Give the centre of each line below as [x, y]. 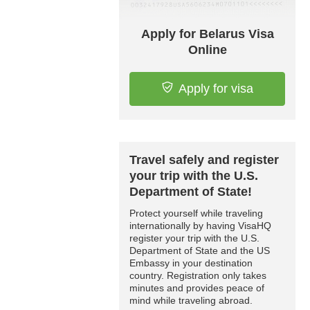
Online [207, 49]
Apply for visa [216, 88]
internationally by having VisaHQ [200, 225]
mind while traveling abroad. [191, 300]
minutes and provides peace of [197, 288]
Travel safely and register [204, 159]
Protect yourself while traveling [196, 213]
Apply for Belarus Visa [207, 34]
